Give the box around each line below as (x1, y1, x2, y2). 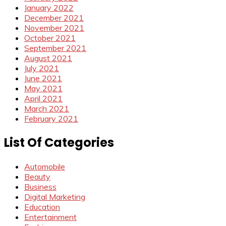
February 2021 (24, 114, 78, 124)
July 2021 (24, 63, 59, 74)
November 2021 (24, 23, 84, 33)
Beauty (24, 171, 50, 182)
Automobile (24, 161, 65, 172)
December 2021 (24, 13, 84, 23)
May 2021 (24, 83, 63, 94)
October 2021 (24, 33, 76, 43)
